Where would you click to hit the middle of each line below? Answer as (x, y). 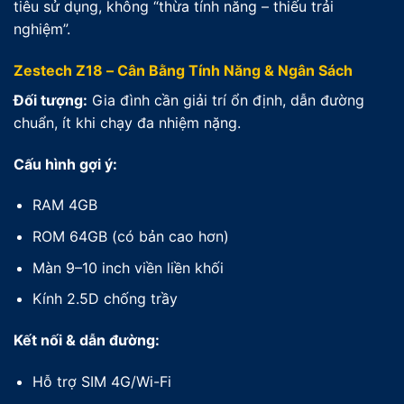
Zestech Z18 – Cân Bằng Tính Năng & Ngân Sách (183, 70)
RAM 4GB (64, 205)
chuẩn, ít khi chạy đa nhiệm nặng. (127, 122)
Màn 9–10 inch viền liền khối (128, 267)
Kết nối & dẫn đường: (87, 340)
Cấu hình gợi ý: (65, 164)
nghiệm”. (42, 28)
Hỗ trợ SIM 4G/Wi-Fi (101, 381)
